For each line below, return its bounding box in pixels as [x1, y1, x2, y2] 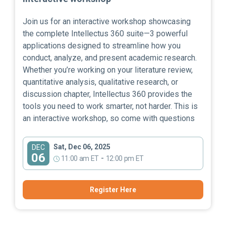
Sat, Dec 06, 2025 [53, 143, 110, 151]
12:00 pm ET [105, 154, 144, 163]
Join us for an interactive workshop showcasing [23, 16, 191, 26]
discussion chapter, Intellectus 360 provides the [23, 89, 192, 99]
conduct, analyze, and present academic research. [23, 52, 197, 63]
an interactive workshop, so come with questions [23, 113, 195, 123]
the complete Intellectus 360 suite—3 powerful [23, 28, 188, 38]
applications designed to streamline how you [23, 40, 181, 50]
